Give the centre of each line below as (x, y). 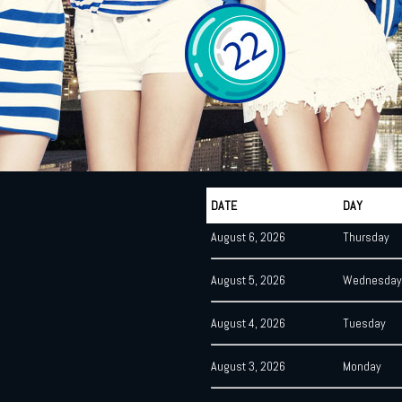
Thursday (366, 237)
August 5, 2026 (248, 280)
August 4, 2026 (248, 323)
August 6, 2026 (248, 237)
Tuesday (364, 323)
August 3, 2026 (248, 366)
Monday (362, 366)
